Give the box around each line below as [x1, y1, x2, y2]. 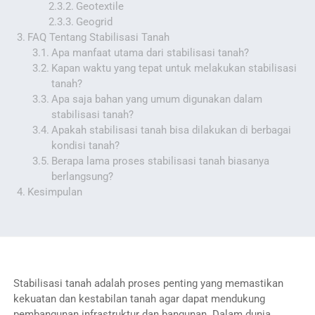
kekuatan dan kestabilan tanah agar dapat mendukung [13, 292, 265, 305]
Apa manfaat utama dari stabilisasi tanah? [51, 46, 250, 59]
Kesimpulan [27, 185, 82, 198]
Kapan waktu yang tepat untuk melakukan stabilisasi [51, 61, 297, 75]
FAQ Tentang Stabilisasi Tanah [27, 30, 169, 44]
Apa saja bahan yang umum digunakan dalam [51, 92, 263, 105]
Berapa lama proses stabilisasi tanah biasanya [51, 154, 270, 167]
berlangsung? [51, 169, 114, 183]
